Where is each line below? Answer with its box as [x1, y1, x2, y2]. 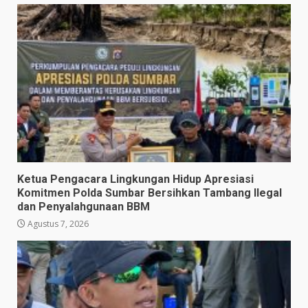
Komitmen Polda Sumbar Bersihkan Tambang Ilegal [17, 186, 282, 199]
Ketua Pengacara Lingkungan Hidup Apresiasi [17, 172, 254, 186]
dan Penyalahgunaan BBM [17, 199, 150, 213]
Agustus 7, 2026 [25, 217, 89, 230]
